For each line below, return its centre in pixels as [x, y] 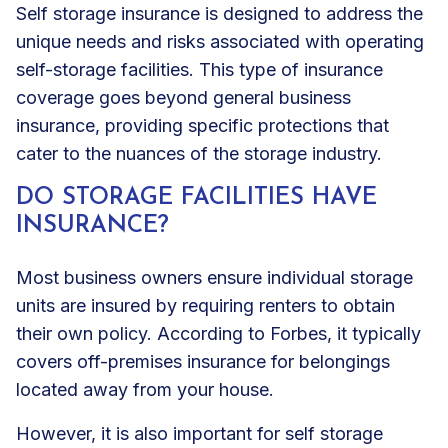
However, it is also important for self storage [199, 433]
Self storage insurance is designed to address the [219, 13]
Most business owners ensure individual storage [214, 277]
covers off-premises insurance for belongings [203, 361]
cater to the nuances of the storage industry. [201, 153]
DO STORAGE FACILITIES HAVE [196, 197]
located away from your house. [147, 389]
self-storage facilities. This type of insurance [199, 69]
